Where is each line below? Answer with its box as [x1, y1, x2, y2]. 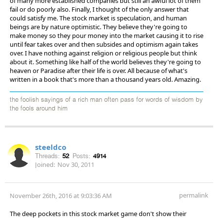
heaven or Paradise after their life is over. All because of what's [10, 66, 187, 75]
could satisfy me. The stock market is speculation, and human [10, 13, 187, 22]
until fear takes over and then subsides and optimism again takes [10, 39, 198, 49]
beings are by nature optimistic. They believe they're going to [10, 22, 187, 31]
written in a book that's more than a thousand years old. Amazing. [10, 74, 201, 84]
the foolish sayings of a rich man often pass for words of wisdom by [10, 96, 203, 103]
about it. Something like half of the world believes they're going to [10, 57, 201, 66]
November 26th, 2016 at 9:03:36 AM [10, 191, 112, 200]
